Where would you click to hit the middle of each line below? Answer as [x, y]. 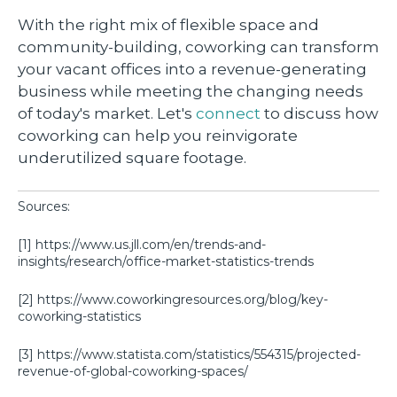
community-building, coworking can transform [198, 47]
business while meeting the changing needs [191, 92]
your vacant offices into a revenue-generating [192, 70]
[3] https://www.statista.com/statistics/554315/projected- [189, 354]
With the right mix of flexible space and [168, 25]
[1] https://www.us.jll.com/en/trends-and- [142, 245]
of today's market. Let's [107, 114]
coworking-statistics [83, 316]
